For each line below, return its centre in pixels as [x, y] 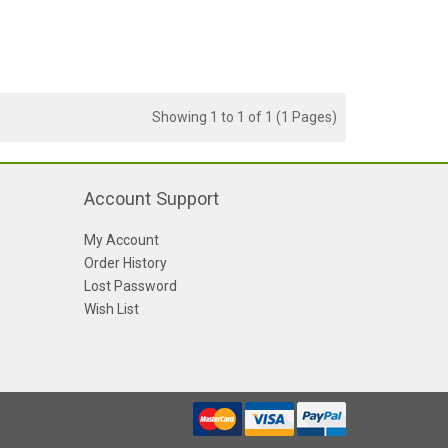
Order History [125, 263]
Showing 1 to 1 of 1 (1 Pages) [244, 117]
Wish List [111, 309]
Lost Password [130, 286]
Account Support [151, 199]
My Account [121, 240]
